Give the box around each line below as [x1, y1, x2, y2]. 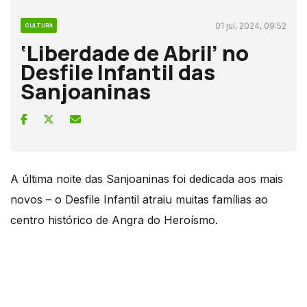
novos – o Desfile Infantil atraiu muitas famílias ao [10, 192, 268, 206]
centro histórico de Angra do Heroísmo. [10, 212, 218, 227]
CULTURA [25, 21, 53, 29]
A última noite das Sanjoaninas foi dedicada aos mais [10, 171, 283, 186]
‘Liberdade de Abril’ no [21, 38, 249, 67]
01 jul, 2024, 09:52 [215, 20, 286, 31]
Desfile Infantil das [21, 57, 215, 86]
